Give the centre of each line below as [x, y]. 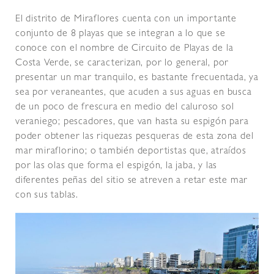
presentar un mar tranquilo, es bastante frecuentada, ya [137, 79]
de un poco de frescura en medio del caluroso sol [125, 108]
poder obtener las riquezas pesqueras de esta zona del [135, 137]
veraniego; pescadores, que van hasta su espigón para [132, 123]
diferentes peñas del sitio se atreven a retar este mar [132, 181]
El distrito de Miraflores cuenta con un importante [126, 20]
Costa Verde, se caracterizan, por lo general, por [122, 64]
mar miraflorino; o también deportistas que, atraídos [131, 152]
